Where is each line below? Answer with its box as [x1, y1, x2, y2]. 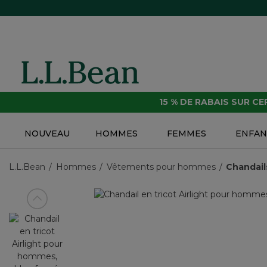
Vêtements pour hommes [106, 162, 216, 173]
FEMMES [167, 128, 207, 139]
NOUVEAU [24, 128, 70, 139]
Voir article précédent [26, 198, 115, 210]
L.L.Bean [9, 162, 45, 173]
